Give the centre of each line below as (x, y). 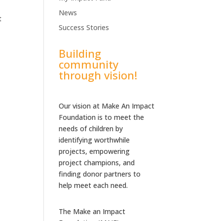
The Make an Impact (92, 211)
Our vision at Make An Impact (107, 106)
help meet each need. (93, 185)
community (89, 64)
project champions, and (97, 163)
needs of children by (91, 129)
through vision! (98, 75)
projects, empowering (94, 151)
